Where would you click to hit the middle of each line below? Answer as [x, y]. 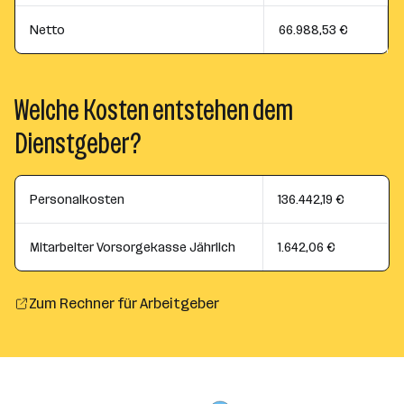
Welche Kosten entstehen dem [154, 110]
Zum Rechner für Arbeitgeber [124, 303]
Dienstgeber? [78, 144]
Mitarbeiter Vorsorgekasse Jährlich [133, 247]
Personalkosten [77, 199]
